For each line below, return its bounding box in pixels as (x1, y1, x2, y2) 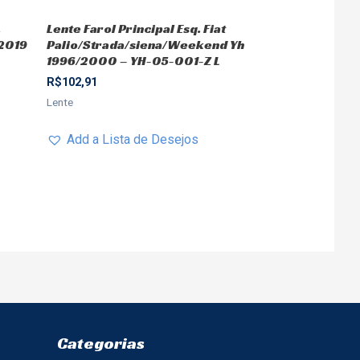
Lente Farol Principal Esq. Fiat (46, 19, 226, 37)
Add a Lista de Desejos (66, 131, 198, 147)
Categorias (57, 333, 145, 354)
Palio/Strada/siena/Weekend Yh (46, 35, 244, 53)
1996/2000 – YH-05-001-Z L (46, 51, 220, 69)
